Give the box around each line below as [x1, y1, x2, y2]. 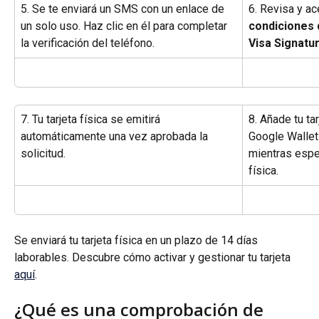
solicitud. [21, 146, 66, 160]
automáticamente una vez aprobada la [21, 129, 211, 143]
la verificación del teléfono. [21, 36, 155, 50]
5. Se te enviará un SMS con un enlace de [21, 1, 227, 16]
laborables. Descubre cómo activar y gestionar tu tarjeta [14, 250, 293, 264]
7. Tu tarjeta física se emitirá [21, 112, 163, 126]
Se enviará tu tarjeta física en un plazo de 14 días [14, 233, 261, 247]
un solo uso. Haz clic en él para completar [21, 19, 230, 33]
